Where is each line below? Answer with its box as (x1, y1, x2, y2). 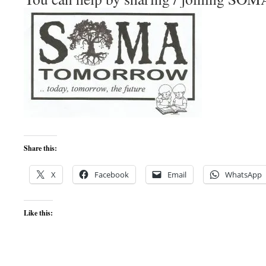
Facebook (94, 169, 129, 180)
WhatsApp (225, 169, 262, 180)
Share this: (24, 143, 57, 153)
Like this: (24, 208, 53, 218)
